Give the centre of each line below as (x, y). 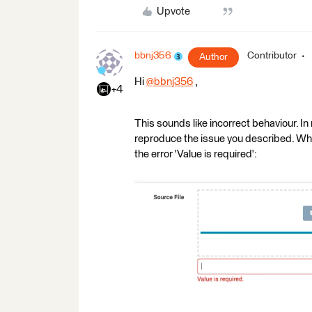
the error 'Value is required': (196, 155)
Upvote (173, 12)
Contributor (272, 56)
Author (213, 57)
